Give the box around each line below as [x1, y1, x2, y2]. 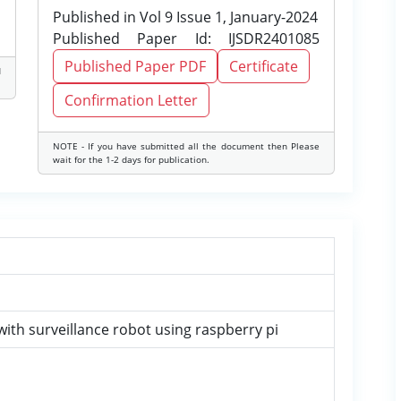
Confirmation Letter [64, 90, 198, 110]
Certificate [229, 56, 298, 76]
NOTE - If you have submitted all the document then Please [53, 140, 320, 152]
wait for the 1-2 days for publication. [53, 153, 209, 166]
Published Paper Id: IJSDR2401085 [53, 29, 320, 48]
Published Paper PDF [64, 56, 206, 76]
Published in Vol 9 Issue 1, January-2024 [53, 7, 318, 27]
